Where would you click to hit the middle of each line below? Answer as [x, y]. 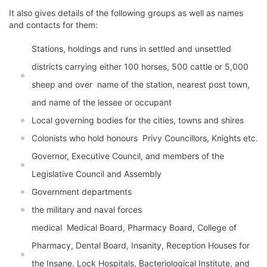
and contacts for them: [53, 25]
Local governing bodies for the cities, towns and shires [138, 120]
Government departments [82, 192]
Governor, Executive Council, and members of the [128, 156]
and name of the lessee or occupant [102, 103]
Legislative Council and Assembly [97, 174]
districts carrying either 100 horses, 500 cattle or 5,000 [140, 67]
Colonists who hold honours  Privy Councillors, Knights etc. [145, 138]
